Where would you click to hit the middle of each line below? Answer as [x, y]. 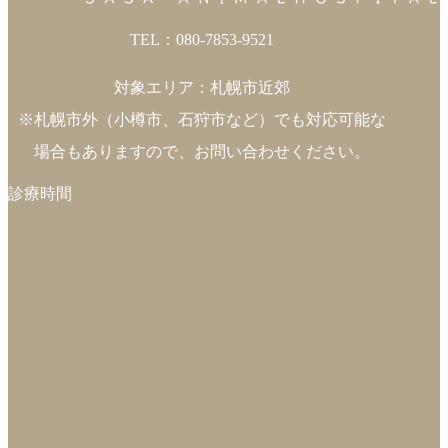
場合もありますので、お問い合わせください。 [202, 151]
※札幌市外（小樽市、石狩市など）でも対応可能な [202, 119]
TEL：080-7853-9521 [202, 39]
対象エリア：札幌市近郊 [202, 87]
